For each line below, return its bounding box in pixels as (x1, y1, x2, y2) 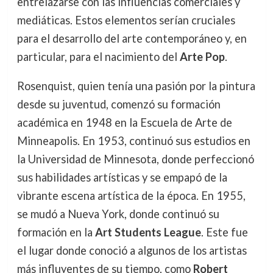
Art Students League (94, 225, 201, 239)
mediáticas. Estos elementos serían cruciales (16, 13, 235, 27)
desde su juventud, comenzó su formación (16, 97, 221, 112)
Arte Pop (179, 50, 225, 63)
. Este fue (200, 225, 248, 239)
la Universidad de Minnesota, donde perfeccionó (16, 152, 254, 166)
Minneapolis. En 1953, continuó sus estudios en (16, 134, 250, 148)
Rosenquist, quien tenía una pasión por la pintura (16, 79, 255, 93)
